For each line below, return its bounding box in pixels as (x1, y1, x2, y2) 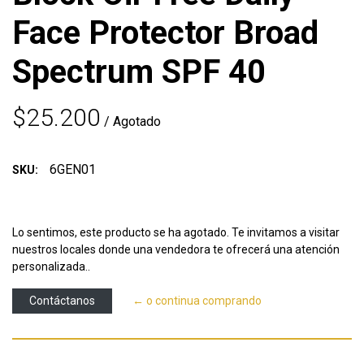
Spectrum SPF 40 (12, 53, 266, 92)
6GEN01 (50, 162, 96, 178)
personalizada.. (12, 260, 90, 274)
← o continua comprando (132, 294, 262, 308)
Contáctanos (29, 294, 95, 308)
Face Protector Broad (12, 14, 318, 53)
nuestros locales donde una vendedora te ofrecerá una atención (12, 243, 340, 257)
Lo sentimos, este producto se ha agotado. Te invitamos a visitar (12, 226, 340, 240)
